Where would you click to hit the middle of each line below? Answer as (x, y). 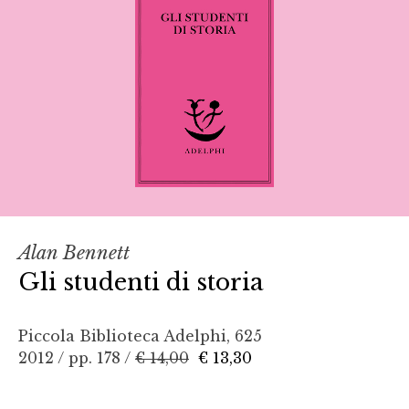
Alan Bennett (74, 252)
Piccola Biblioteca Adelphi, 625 (140, 336)
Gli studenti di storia (141, 282)
